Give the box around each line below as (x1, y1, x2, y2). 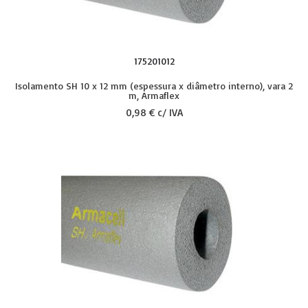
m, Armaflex (129, 89, 179, 101)
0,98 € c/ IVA (125, 106, 183, 119)
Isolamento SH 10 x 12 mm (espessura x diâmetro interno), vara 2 (15, 80, 293, 91)
